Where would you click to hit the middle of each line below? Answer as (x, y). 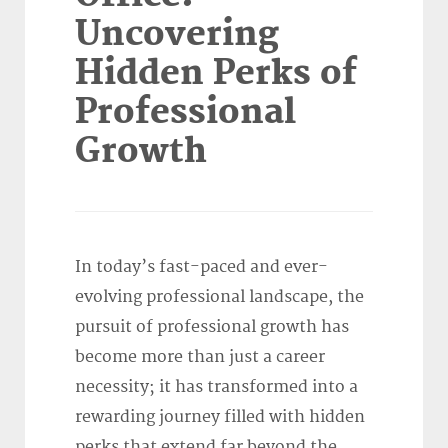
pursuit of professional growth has (212, 327)
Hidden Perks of (216, 74)
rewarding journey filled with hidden (220, 417)
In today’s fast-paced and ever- (201, 267)
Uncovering (177, 35)
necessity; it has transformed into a (216, 387)
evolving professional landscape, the (219, 297)
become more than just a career (200, 357)
